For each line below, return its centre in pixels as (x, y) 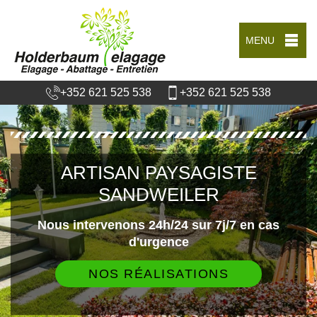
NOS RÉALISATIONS (158, 273)
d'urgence (158, 242)
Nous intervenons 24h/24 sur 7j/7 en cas (158, 225)
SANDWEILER (158, 194)
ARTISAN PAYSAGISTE (158, 172)
